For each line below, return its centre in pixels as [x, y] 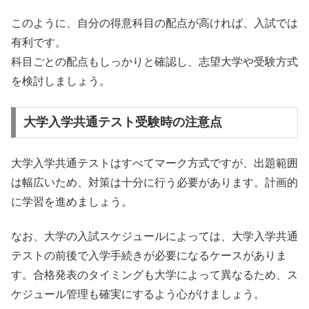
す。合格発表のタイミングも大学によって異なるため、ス [154, 275]
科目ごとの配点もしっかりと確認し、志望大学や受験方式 [154, 62]
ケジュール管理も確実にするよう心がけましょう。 [138, 295]
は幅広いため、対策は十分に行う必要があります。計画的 [154, 182]
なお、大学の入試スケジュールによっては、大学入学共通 [154, 237]
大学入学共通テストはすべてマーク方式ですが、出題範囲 [154, 163]
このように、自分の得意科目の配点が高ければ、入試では [154, 23]
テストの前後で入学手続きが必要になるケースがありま [149, 256]
